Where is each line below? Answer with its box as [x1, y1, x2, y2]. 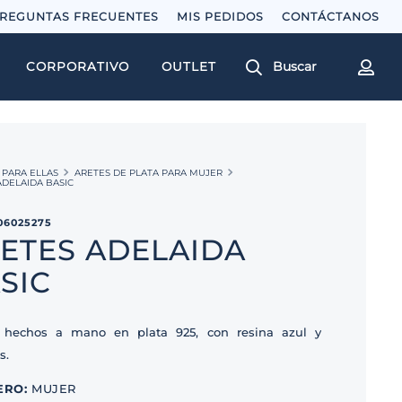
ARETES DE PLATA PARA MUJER [74, 167, 223, 179]
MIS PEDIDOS [177, 9, 264, 23]
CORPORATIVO [26, 58, 129, 74]
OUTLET [162, 58, 216, 74]
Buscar [273, 58, 317, 74]
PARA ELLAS [2, 167, 59, 179]
